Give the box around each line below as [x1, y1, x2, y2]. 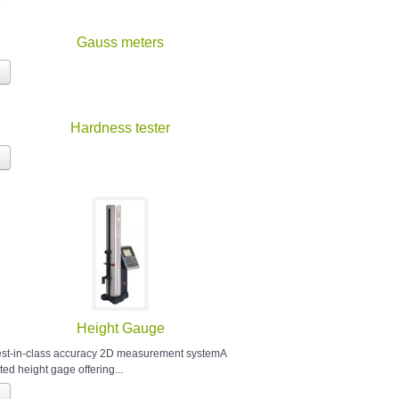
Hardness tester [70, 120, 171, 136]
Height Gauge [76, 321, 165, 337]
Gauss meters [77, 35, 165, 51]
